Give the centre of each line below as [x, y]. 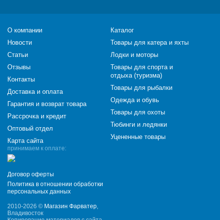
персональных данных [39, 192]
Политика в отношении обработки [55, 184]
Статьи [18, 55]
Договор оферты [31, 174]
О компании [25, 30]
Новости [20, 42]
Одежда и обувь [135, 100]
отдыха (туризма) [136, 75]
